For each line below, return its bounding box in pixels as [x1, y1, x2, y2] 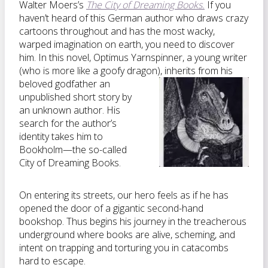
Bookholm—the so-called [19, 143, 127, 156]
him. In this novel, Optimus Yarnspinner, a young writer [19, 51, 247, 64]
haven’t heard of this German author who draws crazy [19, 11, 248, 25]
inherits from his [162, 64, 233, 77]
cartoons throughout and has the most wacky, [19, 25, 215, 38]
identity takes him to [19, 130, 103, 143]
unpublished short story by [19, 90, 132, 103]
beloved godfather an [19, 77, 110, 90]
